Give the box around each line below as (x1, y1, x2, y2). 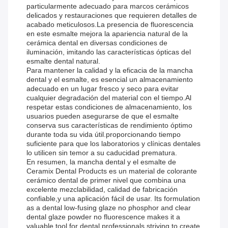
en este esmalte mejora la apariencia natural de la (26, 30, 188, 38)
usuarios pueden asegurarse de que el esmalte (26, 112, 179, 121)
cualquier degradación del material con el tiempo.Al (26, 94, 191, 102)
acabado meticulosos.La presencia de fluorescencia (26, 20, 193, 29)
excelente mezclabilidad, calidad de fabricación (26, 185, 178, 194)
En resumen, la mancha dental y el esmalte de (26, 158, 176, 166)
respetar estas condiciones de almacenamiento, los (26, 103, 192, 111)
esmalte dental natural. (26, 57, 100, 66)
